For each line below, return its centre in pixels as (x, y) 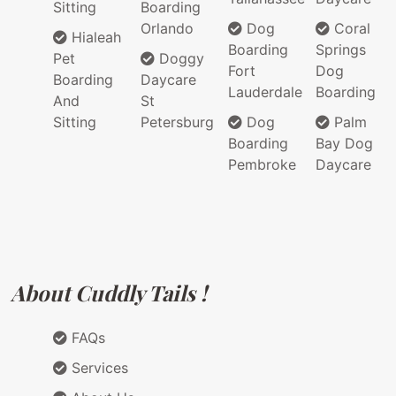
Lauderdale (265, 92)
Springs (341, 50)
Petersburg (177, 122)
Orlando (167, 29)
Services (98, 368)
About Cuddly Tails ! (109, 293)
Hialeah (94, 38)
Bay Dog (344, 144)
